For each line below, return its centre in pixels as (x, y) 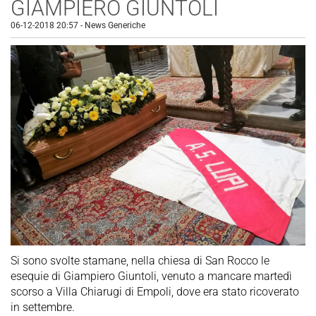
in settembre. (43, 307)
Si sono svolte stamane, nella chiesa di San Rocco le (140, 260)
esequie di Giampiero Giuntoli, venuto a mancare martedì (151, 276)
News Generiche (115, 25)
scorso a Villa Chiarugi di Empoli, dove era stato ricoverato (155, 291)
